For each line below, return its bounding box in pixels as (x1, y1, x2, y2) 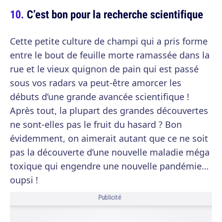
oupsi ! (10, 174, 38, 186)
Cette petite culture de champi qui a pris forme (10, 35, 208, 48)
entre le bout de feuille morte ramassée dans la (10, 49, 210, 61)
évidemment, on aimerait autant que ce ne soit (10, 132, 208, 145)
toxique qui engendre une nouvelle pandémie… (10, 160, 209, 172)
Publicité (98, 193, 121, 202)
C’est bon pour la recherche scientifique (27, 6, 203, 22)
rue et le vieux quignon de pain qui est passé (10, 63, 199, 75)
